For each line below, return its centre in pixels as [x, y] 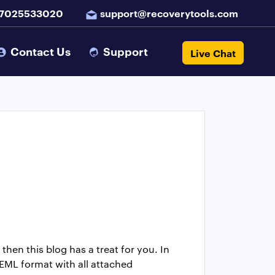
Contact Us [41, 51]
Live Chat [213, 52]
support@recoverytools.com [169, 13]
